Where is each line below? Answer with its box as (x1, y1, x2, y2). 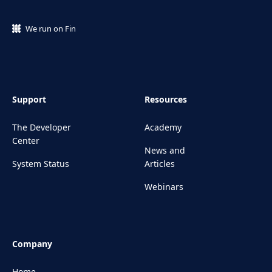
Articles (144, 158, 175, 170)
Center (12, 135, 39, 147)
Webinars (144, 181, 183, 193)
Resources (144, 93, 187, 106)
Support (12, 93, 46, 106)
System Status (12, 158, 69, 170)
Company (12, 238, 52, 250)
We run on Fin (25, 23, 76, 35)
